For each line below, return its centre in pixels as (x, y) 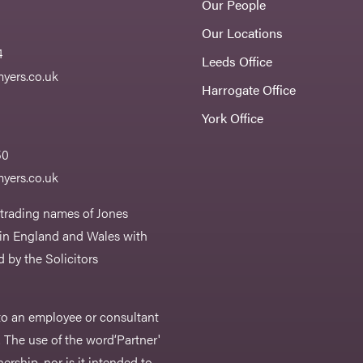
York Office (233, 118)
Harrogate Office (249, 90)
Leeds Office (237, 62)
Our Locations (243, 33)
